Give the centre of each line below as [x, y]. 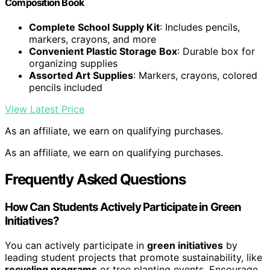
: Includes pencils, [200, 27]
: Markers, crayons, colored [195, 76]
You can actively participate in [76, 245]
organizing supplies [73, 64]
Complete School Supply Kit [94, 27]
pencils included [66, 88]
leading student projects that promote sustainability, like [133, 257]
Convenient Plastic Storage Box [103, 52]
